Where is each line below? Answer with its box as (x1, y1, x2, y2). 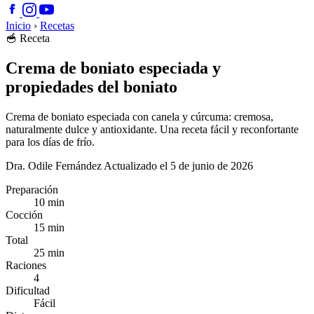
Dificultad (6, 284, 50, 296)
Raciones (6, 259, 46, 271)
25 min (34, 246, 64, 259)
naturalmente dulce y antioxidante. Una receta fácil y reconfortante (6, 123, 299, 135)
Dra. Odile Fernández (6, 159, 102, 172)
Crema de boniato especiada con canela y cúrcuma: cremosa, (6, 110, 273, 123)
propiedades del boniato (6, 77, 177, 96)
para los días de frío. (6, 135, 95, 148)
